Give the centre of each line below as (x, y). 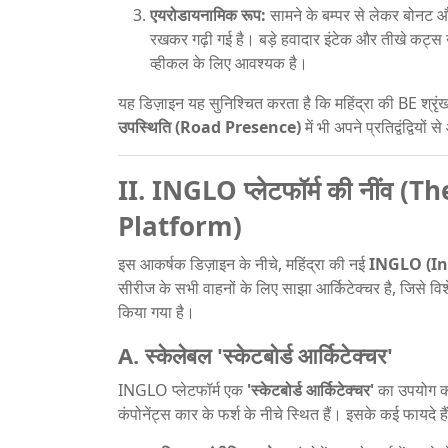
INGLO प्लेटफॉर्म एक (182, 389)
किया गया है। (156, 311)
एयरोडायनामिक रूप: (208, 14)
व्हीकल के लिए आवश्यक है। (229, 62)
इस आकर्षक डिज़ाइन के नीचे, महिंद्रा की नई (243, 263)
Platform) (180, 225)
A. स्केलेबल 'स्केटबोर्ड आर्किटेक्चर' (255, 354)
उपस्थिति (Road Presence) (209, 126)
